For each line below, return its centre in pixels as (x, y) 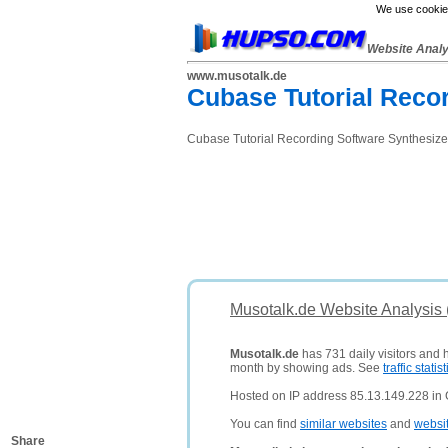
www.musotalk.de (237, 76)
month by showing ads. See (306, 368)
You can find (265, 424)
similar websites (343, 424)
